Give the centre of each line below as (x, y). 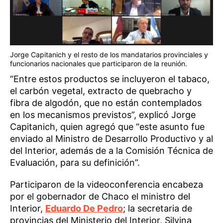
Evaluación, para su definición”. (75, 163)
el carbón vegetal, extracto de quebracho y (101, 91)
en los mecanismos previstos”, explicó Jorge (103, 115)
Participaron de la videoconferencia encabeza (107, 185)
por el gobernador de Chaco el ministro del (100, 197)
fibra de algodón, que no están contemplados (106, 103)
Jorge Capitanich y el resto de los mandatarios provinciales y (109, 55)
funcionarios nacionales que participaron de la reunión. (99, 64)
